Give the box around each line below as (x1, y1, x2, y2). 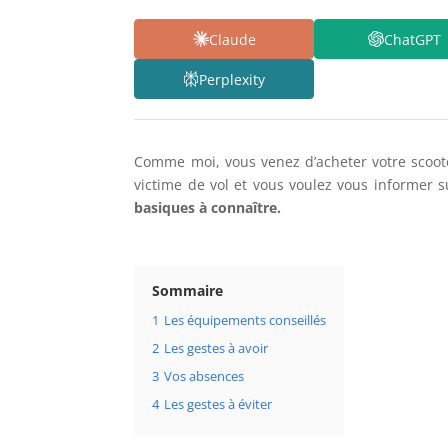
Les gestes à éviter (164, 396, 273, 414)
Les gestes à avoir (164, 340, 269, 358)
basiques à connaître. (134, 198, 282, 218)
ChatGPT (383, 29, 441, 49)
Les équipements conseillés (164, 312, 327, 330)
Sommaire (152, 281, 224, 301)
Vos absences (164, 368, 245, 386)
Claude (208, 29, 256, 49)
